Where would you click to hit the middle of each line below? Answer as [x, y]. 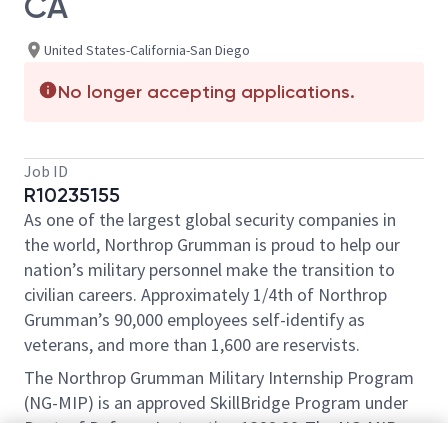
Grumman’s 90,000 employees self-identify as [194, 319]
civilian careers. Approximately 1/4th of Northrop [205, 294]
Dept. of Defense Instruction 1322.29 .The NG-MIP [210, 427]
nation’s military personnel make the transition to [209, 269]
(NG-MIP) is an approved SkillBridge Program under [216, 402]
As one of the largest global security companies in [210, 219]
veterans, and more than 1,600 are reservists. [192, 344]
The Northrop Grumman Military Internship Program [219, 377]
